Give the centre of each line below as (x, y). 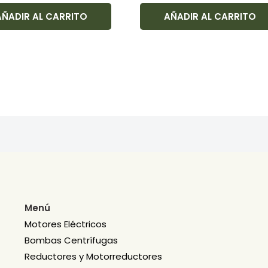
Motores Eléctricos (65, 224)
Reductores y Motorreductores (93, 256)
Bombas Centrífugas (71, 240)
